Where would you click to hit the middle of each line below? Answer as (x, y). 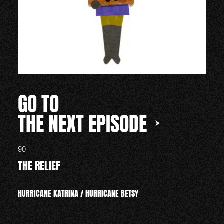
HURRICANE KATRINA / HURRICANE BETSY (78, 193)
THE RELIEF (39, 166)
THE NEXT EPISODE (84, 124)
